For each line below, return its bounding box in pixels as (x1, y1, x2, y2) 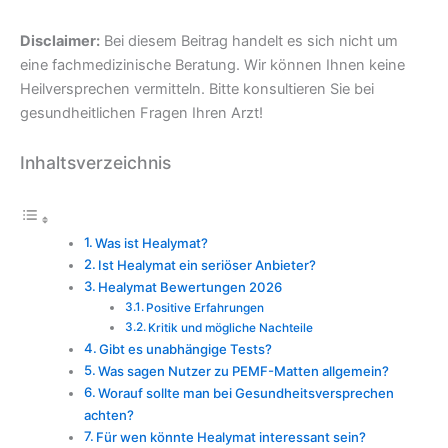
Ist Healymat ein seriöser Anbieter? (98, 256, 317, 273)
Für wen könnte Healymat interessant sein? (96, 428, 367, 445)
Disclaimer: (20, 32, 100, 51)
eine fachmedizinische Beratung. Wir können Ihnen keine (20, 56, 405, 75)
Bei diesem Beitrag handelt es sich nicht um (100, 32, 398, 51)
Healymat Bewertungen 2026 (98, 278, 283, 295)
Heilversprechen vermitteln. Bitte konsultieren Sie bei (20, 80, 374, 99)
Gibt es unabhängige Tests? (99, 340, 273, 357)
